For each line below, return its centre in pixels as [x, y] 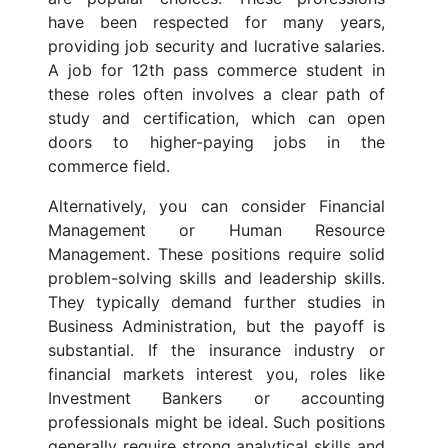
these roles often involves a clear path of [216, 94]
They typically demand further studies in [216, 302]
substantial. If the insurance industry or [216, 350]
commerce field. [109, 166]
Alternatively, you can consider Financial [216, 206]
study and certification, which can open [216, 118]
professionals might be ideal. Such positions [216, 422]
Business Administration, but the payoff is [216, 326]
